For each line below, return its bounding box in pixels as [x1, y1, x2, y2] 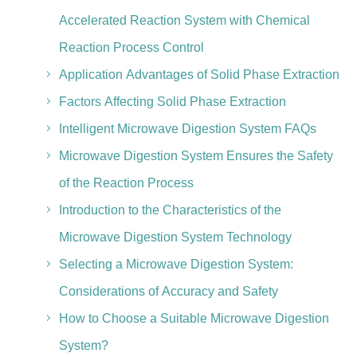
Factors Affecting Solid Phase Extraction [58, 95, 286, 108]
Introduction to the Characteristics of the [58, 203, 281, 217]
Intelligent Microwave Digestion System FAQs [58, 122, 316, 135]
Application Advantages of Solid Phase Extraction [58, 68, 339, 81]
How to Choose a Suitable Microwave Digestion [58, 312, 329, 325]
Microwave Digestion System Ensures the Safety [58, 149, 333, 163]
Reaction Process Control [58, 41, 204, 54]
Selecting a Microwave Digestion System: [58, 257, 293, 271]
